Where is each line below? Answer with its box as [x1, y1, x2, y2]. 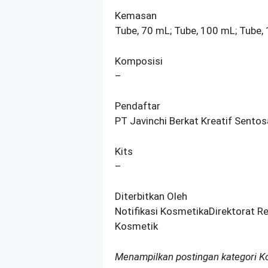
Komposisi [115, 54, 163, 67]
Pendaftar [115, 100, 160, 112]
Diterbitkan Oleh [115, 190, 187, 203]
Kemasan [115, 10, 157, 22]
